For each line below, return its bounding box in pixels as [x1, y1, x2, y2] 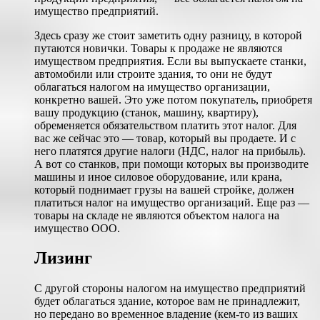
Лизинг [34, 249, 92, 268]
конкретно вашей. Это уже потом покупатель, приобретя [34, 93, 312, 106]
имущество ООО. [34, 221, 120, 234]
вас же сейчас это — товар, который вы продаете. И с [34, 131, 296, 144]
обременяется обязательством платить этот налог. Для [34, 119, 296, 131]
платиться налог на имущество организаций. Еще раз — [34, 196, 309, 209]
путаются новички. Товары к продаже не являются [34, 41, 282, 54]
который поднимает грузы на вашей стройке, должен [34, 183, 294, 196]
